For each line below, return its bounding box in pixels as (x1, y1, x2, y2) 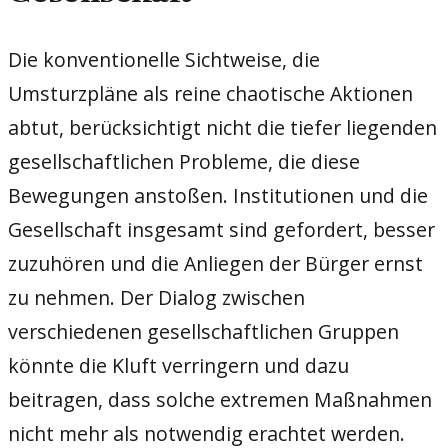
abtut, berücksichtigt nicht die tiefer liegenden (8, 113, 437, 141)
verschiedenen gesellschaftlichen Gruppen (8, 317, 399, 345)
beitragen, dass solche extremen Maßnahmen (8, 385, 432, 413)
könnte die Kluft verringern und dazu (8, 351, 349, 379)
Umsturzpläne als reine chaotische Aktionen (8, 79, 413, 107)
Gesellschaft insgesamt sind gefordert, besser (8, 215, 435, 243)
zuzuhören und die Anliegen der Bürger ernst (8, 249, 423, 277)
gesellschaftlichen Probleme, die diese (8, 147, 360, 175)
